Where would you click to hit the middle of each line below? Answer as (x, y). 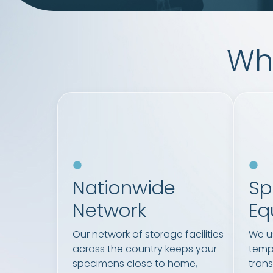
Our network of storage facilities (148, 235)
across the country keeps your (144, 249)
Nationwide (124, 188)
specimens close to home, (135, 264)
